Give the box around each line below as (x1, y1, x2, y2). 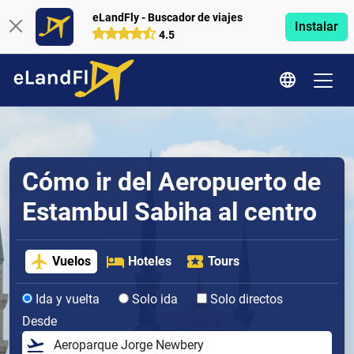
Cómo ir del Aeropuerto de (22, 167, 321, 197)
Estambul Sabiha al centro (22, 197, 317, 227)
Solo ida (129, 292, 178, 307)
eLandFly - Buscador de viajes (92, 10, 243, 24)
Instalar (294, 19, 338, 34)
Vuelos (52, 254, 92, 269)
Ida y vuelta (32, 292, 100, 307)
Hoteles (127, 254, 171, 269)
